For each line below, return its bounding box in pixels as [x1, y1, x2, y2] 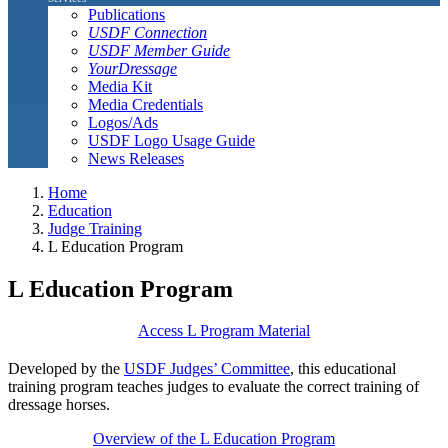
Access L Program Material [138, 322, 310, 340]
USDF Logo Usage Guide [88, 131, 255, 149]
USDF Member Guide [88, 41, 230, 59]
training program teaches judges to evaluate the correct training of [8, 378, 419, 396]
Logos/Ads [88, 113, 158, 131]
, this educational [290, 360, 396, 378]
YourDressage [88, 59, 177, 77]
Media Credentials [88, 95, 203, 113]
